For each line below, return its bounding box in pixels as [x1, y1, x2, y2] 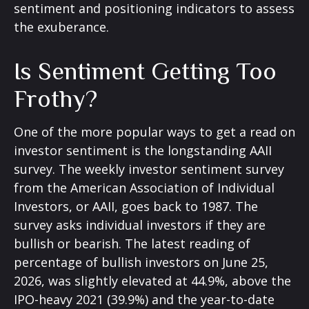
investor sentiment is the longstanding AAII [14, 142, 272, 159]
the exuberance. [14, 19, 109, 35]
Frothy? [14, 85, 97, 112]
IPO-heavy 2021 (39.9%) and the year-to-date [14, 291, 275, 308]
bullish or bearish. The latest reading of [14, 235, 250, 252]
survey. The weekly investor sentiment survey [14, 161, 284, 177]
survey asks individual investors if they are [14, 217, 266, 233]
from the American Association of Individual [14, 179, 275, 196]
